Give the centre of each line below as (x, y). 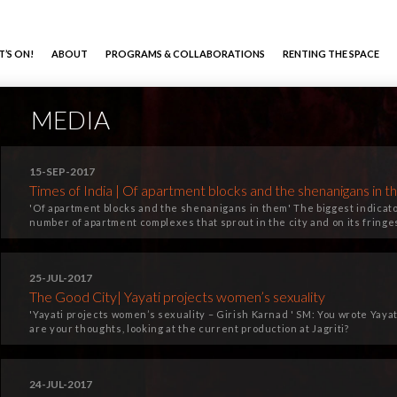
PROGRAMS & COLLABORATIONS (185, 54)
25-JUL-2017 (61, 278)
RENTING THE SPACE (331, 54)
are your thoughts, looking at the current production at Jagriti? (189, 328)
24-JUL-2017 (61, 384)
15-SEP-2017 (62, 171)
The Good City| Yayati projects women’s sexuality (178, 296)
